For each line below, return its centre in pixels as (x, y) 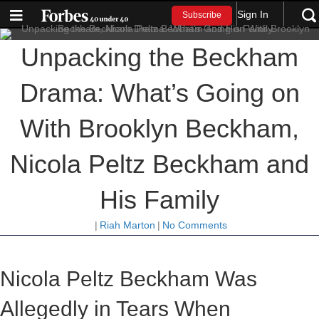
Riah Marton (127, 225)
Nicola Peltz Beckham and (159, 164)
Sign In (253, 14)
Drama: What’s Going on (159, 93)
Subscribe (202, 15)
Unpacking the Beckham (159, 57)
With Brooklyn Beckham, (159, 129)
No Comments (194, 225)
